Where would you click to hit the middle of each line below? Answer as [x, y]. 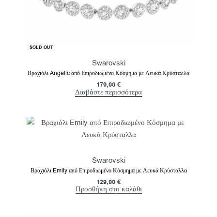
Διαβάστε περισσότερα [108, 92]
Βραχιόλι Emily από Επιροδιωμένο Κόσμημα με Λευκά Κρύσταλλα [108, 170]
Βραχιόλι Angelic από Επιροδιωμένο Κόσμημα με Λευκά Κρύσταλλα [108, 73]
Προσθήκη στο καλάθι [108, 189]
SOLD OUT [41, 48]
